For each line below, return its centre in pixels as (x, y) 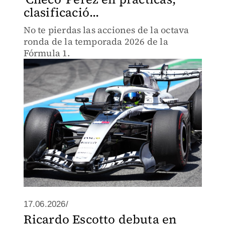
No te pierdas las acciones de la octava (106, 30)
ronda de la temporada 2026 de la (96, 41)
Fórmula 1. (47, 53)
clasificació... (61, 12)
